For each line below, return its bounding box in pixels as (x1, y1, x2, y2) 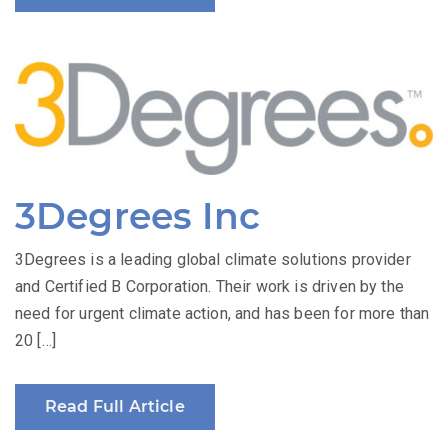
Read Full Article (45, 396, 185, 416)
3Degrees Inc (15, 193, 260, 238)
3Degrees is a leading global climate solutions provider (15, 249, 411, 269)
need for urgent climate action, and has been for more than (15, 303, 430, 323)
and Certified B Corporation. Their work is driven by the (15, 276, 404, 296)
